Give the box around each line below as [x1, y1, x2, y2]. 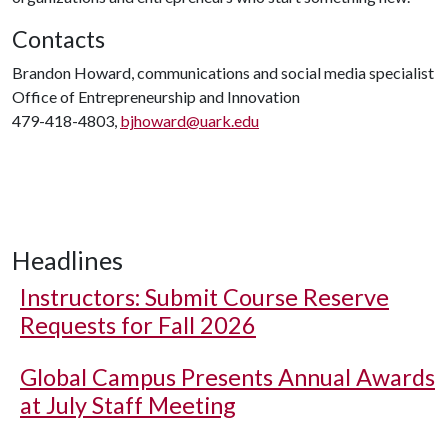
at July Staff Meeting [20, 391, 236, 419]
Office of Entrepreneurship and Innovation [12, 87, 300, 106]
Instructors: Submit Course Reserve [20, 283, 389, 311]
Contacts [12, 25, 105, 53]
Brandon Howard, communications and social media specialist [12, 63, 434, 82]
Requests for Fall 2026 [20, 311, 256, 339]
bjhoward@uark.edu [120, 111, 259, 130]
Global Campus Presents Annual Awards [20, 363, 435, 391]
